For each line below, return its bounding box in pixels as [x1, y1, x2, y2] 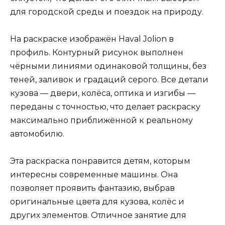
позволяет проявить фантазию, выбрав [10, 183, 175, 193]
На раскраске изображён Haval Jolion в [10, 34, 174, 44]
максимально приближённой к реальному [10, 116, 193, 126]
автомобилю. [10, 129, 64, 139]
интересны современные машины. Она [10, 170, 178, 180]
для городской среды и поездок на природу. [10, 7, 203, 17]
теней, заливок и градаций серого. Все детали [10, 75, 208, 85]
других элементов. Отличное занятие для [10, 210, 186, 220]
